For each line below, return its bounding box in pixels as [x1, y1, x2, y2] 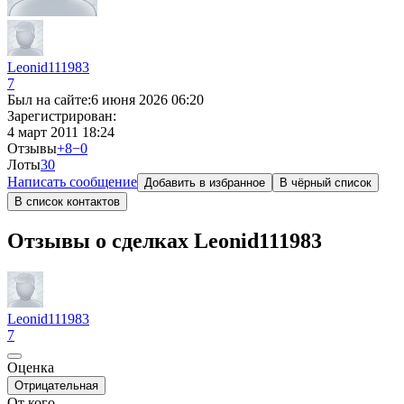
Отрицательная [14, 378, 98, 392]
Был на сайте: [7, 92, 91, 107]
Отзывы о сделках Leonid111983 [7, 228, 322, 252]
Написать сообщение [7, 174, 137, 189]
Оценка [7, 359, 54, 375]
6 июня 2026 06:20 [91, 92, 204, 107]
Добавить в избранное [144, 176, 265, 189]
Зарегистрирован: [7, 108, 116, 124]
